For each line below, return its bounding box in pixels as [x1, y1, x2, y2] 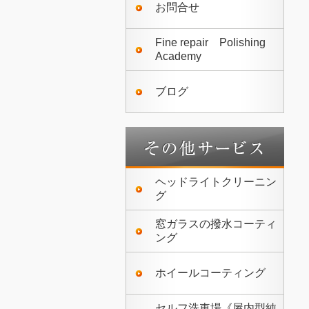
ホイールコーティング [155, 267, 266, 279]
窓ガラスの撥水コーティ [155, 218, 277, 230]
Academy [155, 50, 201, 62]
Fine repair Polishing [155, 37, 266, 48]
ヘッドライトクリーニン [155, 176, 277, 188]
